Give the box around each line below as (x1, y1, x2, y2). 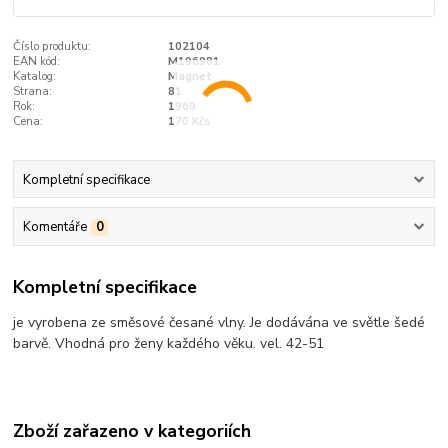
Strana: (13, 84, 53, 100)
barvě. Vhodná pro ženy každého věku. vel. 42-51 (13, 334, 325, 354)
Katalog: (13, 69, 57, 85)
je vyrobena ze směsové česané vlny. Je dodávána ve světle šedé (13, 313, 426, 333)
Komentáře (22, 217, 87, 236)
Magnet (167, 69, 212, 85)
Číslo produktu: (13, 39, 92, 55)
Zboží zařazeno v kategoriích (13, 418, 252, 443)
